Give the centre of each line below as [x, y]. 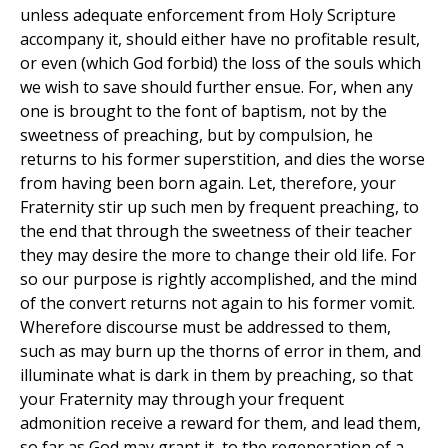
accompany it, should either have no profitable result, [220, 39]
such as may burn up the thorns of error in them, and [220, 351]
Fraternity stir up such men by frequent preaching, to [219, 207]
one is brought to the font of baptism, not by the [203, 111]
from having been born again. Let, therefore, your [208, 183]
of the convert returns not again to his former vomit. [217, 303]
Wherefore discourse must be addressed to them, [205, 327]
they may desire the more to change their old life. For [218, 255]
